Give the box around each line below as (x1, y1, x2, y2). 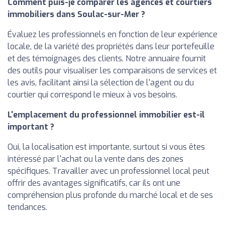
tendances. (8, 201, 47, 212)
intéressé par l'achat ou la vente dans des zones (8, 153, 183, 164)
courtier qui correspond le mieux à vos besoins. (8, 89, 177, 100)
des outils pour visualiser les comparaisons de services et (8, 65, 217, 76)
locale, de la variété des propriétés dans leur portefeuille (8, 41, 214, 52)
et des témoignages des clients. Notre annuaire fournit (8, 53, 206, 64)
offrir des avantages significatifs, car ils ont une (8, 177, 180, 188)
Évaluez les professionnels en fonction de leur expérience (8, 29, 217, 40)
